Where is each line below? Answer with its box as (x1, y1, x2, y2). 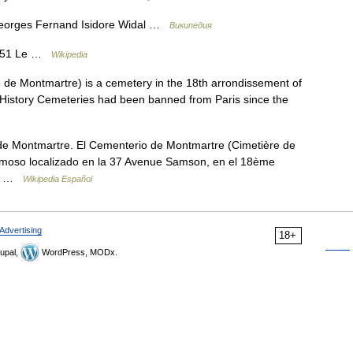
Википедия (169, 20, 212, 30)
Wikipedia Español (23, 174, 92, 184)
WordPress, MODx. (39, 247, 117, 257)
